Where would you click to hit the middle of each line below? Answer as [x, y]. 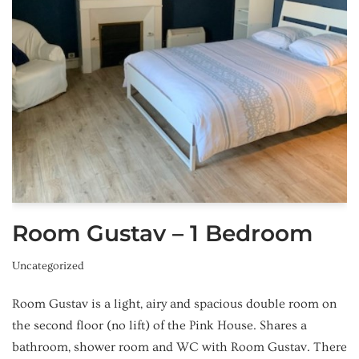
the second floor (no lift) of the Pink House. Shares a [159, 325]
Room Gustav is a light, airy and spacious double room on [174, 303]
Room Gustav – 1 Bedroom [162, 233]
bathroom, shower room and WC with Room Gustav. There [179, 347]
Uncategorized [48, 266]
